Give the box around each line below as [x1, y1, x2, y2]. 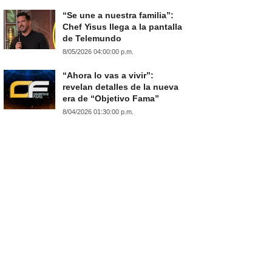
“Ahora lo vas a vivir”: [63, 70, 154, 80]
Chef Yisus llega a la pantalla [63, 22, 182, 32]
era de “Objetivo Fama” [63, 93, 159, 103]
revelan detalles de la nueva [63, 82, 178, 92]
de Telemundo [63, 33, 121, 43]
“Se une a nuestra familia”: [63, 10, 174, 20]
